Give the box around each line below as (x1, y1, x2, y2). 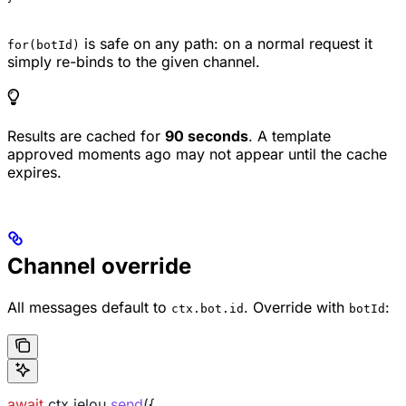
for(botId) (7, 38, 80, 53)
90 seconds (165, 127, 248, 146)
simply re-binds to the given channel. (7, 53, 260, 72)
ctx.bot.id (171, 301, 244, 315)
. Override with (244, 297, 349, 316)
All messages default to (7, 297, 171, 316)
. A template (248, 127, 331, 146)
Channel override (7, 252, 191, 279)
